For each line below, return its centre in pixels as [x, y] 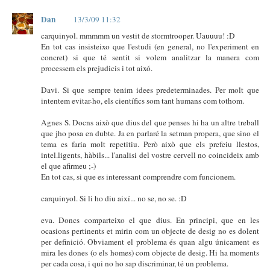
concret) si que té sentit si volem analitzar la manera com [150, 57]
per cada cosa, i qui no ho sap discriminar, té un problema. [135, 263]
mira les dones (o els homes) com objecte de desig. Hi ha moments [150, 252]
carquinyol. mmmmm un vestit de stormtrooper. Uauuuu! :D [138, 35]
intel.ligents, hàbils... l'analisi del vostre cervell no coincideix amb [150, 155]
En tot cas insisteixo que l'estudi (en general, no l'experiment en [150, 46]
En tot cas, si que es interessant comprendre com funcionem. [138, 176]
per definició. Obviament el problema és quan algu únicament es [150, 241]
